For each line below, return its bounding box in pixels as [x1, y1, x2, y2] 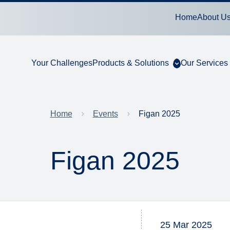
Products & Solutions [92, 58, 169, 67]
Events [92, 109, 118, 118]
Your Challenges [31, 58, 92, 67]
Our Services [180, 58, 228, 67]
